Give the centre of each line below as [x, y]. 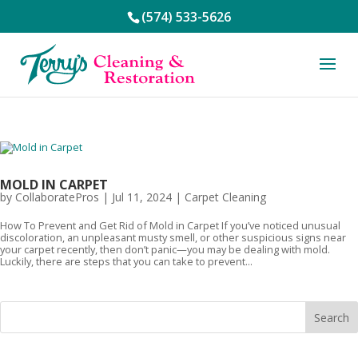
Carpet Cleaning [225, 197]
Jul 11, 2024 [142, 197]
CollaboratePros [57, 197]
